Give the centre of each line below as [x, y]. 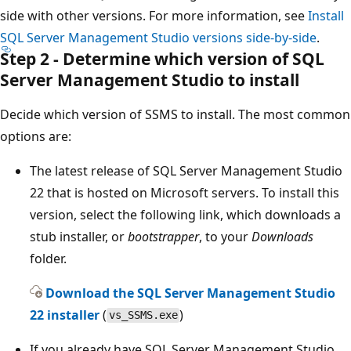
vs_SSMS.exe [143, 315]
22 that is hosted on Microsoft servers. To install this [185, 192]
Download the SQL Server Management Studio [190, 293]
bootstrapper [163, 236]
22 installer [65, 315]
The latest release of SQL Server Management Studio [186, 170]
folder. [48, 258]
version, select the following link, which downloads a [185, 214]
